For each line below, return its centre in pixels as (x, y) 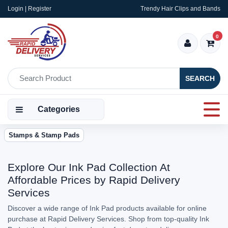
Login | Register (30, 9)
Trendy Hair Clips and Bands (180, 9)
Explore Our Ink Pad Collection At (89, 167)
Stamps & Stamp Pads (44, 135)
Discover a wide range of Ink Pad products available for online (107, 208)
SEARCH (200, 78)
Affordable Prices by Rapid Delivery (94, 180)
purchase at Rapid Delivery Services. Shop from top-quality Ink (108, 219)
